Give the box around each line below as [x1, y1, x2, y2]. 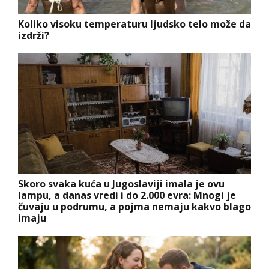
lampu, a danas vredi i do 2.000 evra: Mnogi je [18, 188, 236, 202]
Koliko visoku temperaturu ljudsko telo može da [18, 17, 251, 31]
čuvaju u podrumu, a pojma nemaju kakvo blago [18, 199, 251, 213]
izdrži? [18, 28, 49, 42]
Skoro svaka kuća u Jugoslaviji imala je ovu [18, 177, 225, 190]
